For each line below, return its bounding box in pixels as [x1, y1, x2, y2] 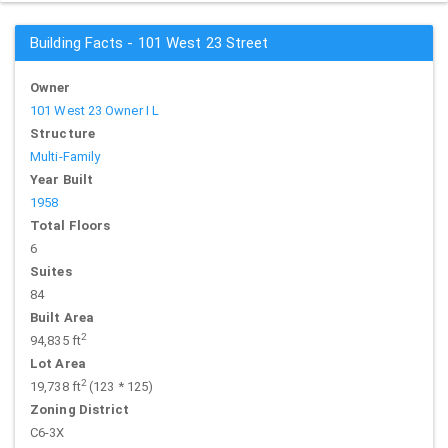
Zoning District [30, 402, 130, 417]
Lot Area [30, 356, 86, 371]
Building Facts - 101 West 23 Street [30, 34, 269, 52]
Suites [30, 264, 72, 279]
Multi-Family [30, 149, 101, 164]
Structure [30, 126, 95, 141]
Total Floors [30, 218, 111, 233]
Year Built [30, 172, 93, 187]
